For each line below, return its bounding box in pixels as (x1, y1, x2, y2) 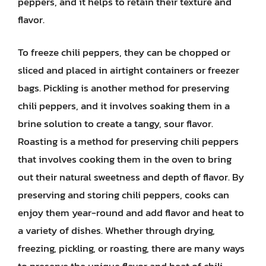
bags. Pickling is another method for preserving (18, 80, 229, 96)
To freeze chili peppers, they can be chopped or (18, 45, 230, 60)
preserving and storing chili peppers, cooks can (18, 187, 229, 202)
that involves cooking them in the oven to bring (18, 151, 232, 167)
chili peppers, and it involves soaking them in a (18, 98, 230, 113)
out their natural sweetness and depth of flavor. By (18, 169, 244, 185)
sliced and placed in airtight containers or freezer (18, 62, 239, 78)
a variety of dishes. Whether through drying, (18, 223, 215, 238)
